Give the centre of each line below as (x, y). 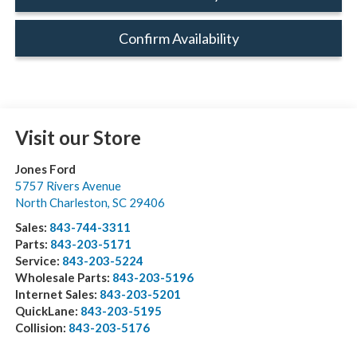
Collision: (41, 328)
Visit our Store (78, 138)
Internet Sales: (57, 294)
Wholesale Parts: (63, 278)
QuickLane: (47, 311)
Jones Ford (45, 169)
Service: (38, 261)
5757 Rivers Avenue (68, 186)
